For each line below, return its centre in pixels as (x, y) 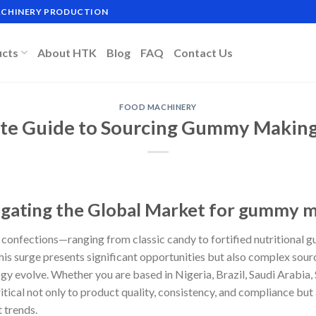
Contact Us (203, 52)
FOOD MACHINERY (158, 107)
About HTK (67, 52)
